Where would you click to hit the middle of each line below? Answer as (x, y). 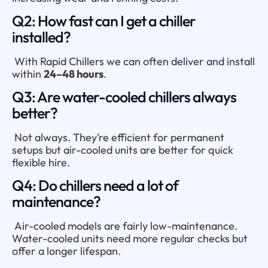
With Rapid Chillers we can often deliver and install (133, 61)
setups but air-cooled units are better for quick (123, 150)
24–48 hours (74, 74)
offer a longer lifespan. (66, 251)
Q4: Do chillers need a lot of (95, 185)
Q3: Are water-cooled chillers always (124, 97)
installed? (41, 37)
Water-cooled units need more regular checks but (130, 238)
